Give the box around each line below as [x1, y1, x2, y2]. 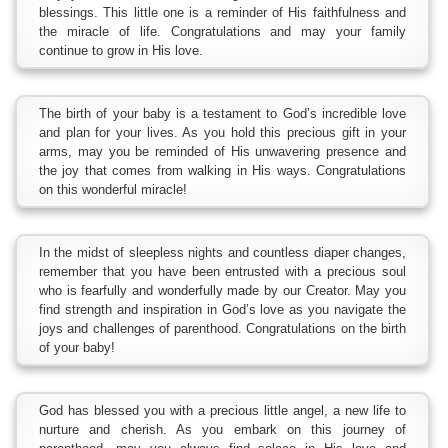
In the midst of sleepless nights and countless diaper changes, [39, 244, 406, 260]
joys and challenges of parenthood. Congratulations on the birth [39, 320, 406, 336]
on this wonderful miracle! [39, 181, 187, 197]
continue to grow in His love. [39, 42, 203, 58]
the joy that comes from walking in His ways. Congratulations [39, 162, 406, 178]
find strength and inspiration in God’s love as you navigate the [39, 301, 406, 317]
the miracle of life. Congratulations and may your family [39, 23, 406, 39]
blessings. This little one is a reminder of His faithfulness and [39, 4, 406, 20]
